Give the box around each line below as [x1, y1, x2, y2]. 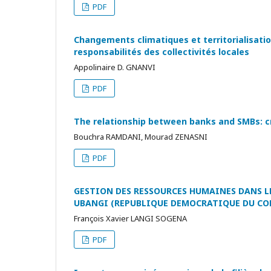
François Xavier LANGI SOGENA [74, 213, 187, 224]
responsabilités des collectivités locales [74, 46, 249, 57]
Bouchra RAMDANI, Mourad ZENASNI [74, 131, 207, 142]
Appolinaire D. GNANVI [74, 62, 155, 73]
